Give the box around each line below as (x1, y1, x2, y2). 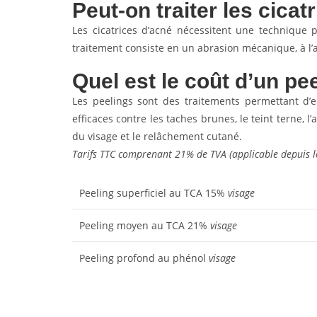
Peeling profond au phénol (79, 251, 209, 265)
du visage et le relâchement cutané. (72, 129, 245, 143)
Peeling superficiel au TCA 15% (79, 186, 228, 200)
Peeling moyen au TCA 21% (79, 219, 210, 232)
